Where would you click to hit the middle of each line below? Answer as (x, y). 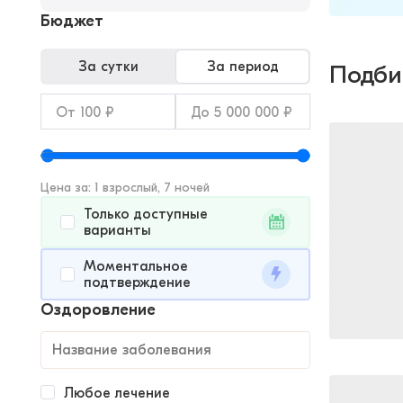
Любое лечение (117, 393)
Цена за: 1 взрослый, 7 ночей (125, 188)
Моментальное (136, 266)
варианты (117, 230)
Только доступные (146, 214)
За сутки (108, 66)
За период (242, 66)
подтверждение (137, 282)
